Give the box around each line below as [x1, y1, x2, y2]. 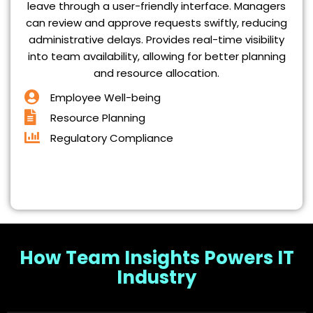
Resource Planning [50, 110, 145, 126]
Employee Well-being [50, 90, 161, 105]
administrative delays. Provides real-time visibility [29, 32, 284, 48]
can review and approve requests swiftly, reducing [26, 15, 287, 31]
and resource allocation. [94, 66, 219, 81]
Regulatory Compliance [50, 131, 173, 146]
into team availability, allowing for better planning [27, 49, 286, 64]
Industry [117, 265, 196, 291]
